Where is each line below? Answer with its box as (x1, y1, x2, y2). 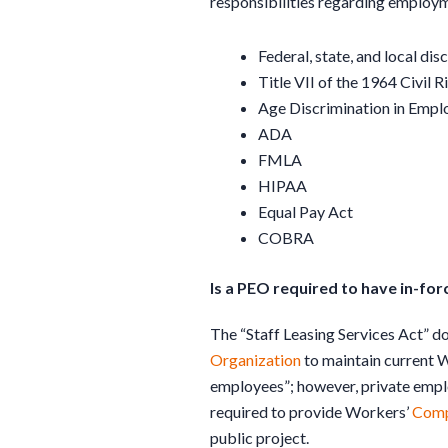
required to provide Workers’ (210, 401, 412, 421)
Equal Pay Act (258, 201, 353, 221)
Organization (210, 349, 301, 369)
